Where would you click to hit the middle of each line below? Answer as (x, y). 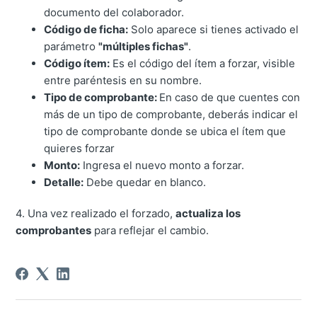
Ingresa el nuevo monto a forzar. (162, 166)
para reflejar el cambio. (150, 231)
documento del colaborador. (114, 13)
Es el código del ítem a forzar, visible (203, 64)
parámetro (71, 47)
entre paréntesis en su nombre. (123, 81)
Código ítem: (77, 64)
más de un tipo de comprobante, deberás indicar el (171, 115)
